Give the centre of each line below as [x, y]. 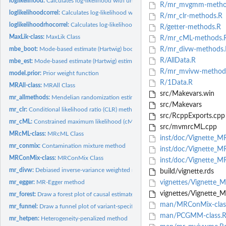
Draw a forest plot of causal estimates [87, 194]
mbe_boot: [24, 49]
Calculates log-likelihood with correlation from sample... [145, 24]
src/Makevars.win [186, 94]
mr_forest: [23, 194]
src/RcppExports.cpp [191, 116]
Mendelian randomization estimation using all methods [124, 97]
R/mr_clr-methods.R [190, 16]
